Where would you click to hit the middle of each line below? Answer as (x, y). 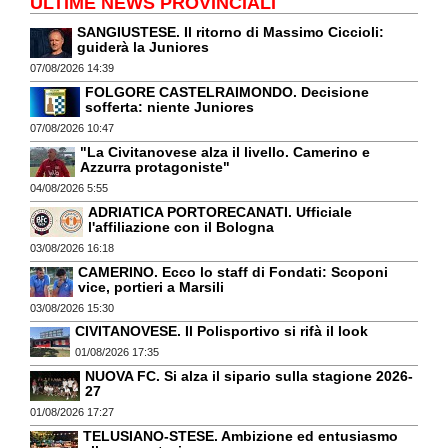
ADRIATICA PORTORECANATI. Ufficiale (220, 211)
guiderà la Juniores (143, 47)
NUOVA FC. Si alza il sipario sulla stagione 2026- (249, 376)
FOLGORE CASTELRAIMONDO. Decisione (227, 92)
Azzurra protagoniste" (155, 167)
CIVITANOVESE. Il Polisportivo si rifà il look (221, 331)
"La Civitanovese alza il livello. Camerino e (225, 152)
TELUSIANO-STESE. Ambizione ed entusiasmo (240, 436)
